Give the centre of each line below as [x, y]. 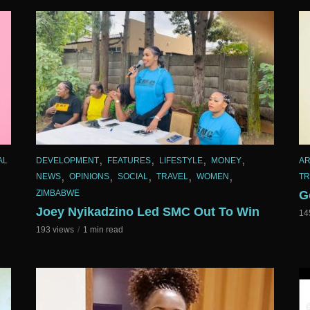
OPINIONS [89, 177]
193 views [55, 230]
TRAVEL [172, 177]
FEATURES [129, 160]
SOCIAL [133, 177]
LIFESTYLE [181, 160]
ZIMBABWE [58, 193]
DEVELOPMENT [67, 160]
